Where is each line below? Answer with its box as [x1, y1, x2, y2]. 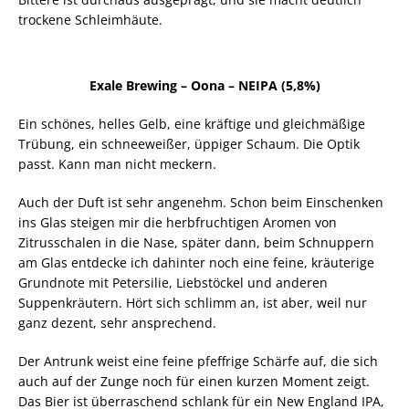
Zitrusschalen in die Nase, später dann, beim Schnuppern [18, 233, 374, 251]
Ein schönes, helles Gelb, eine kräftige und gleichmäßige [18, 114, 365, 132]
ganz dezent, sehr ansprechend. [18, 313, 216, 331]
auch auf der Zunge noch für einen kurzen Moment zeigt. [18, 372, 370, 390]
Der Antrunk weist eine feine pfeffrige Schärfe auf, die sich [18, 351, 378, 370]
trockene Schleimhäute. [18, 10, 163, 28]
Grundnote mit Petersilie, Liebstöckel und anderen [18, 273, 328, 291]
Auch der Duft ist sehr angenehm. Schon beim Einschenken [18, 193, 383, 211]
